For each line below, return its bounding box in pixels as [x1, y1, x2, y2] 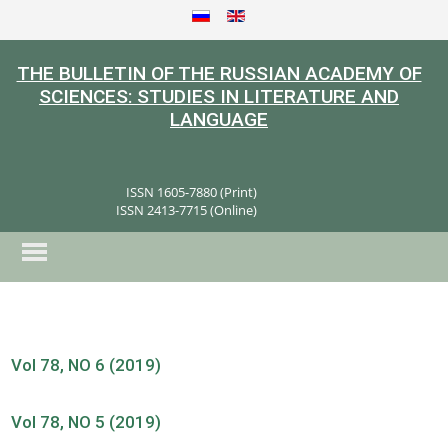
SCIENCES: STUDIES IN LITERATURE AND [39, 85, 399, 109]
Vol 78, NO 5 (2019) [11, 411, 162, 432]
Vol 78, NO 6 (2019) [11, 354, 162, 375]
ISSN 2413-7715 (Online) [115, 200, 257, 219]
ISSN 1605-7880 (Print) [125, 182, 257, 201]
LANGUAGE [170, 108, 268, 132]
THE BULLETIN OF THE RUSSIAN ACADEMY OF [16, 62, 422, 86]
